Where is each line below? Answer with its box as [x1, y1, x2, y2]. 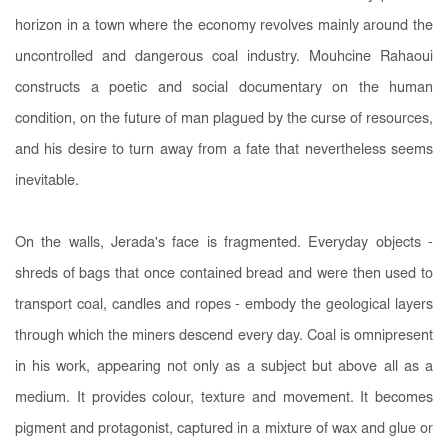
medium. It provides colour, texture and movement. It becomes [15, 390, 433, 406]
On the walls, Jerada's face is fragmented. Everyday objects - [15, 235, 433, 251]
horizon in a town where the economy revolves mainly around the [15, 18, 433, 34]
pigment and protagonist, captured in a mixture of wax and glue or [15, 421, 433, 437]
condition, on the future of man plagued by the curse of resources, [15, 111, 433, 127]
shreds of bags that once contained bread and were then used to [15, 266, 433, 282]
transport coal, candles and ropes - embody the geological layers [15, 297, 433, 313]
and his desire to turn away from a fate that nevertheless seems [15, 142, 433, 158]
